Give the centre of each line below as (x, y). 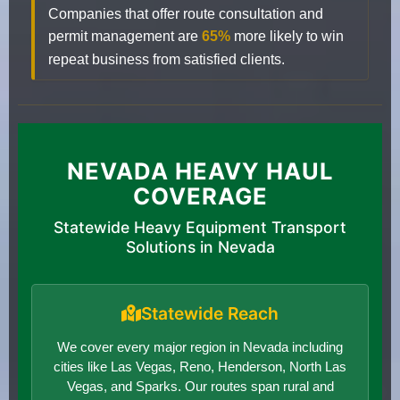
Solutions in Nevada (200, 246)
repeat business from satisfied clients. (167, 59)
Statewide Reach (210, 313)
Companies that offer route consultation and (186, 13)
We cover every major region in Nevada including (200, 346)
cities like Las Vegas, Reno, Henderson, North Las (200, 366)
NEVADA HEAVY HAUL (200, 171)
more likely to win (287, 36)
